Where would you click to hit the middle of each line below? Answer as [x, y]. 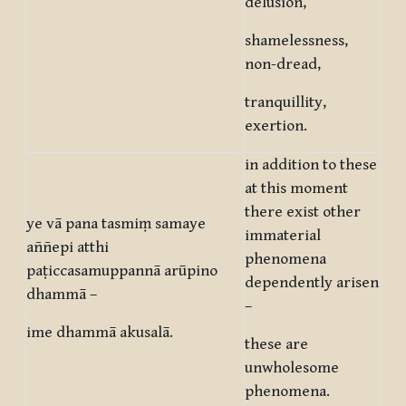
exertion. [276, 126]
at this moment [296, 189]
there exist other [303, 213]
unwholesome [292, 368]
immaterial [283, 236]
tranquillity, [285, 103]
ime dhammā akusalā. [100, 333]
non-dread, [283, 65]
